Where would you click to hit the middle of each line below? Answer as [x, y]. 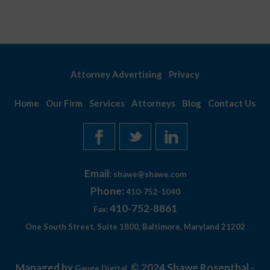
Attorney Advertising [116, 74]
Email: [99, 173]
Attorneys [153, 103]
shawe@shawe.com [149, 174]
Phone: [107, 190]
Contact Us [232, 103]
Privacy [184, 74]
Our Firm [64, 103]
